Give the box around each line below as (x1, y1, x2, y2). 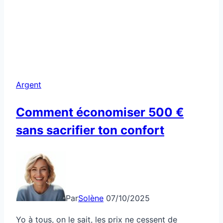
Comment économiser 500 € (16, 105, 184, 119)
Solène (78, 193, 104, 203)
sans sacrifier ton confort (16, 122, 164, 137)
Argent (16, 79, 41, 90)
